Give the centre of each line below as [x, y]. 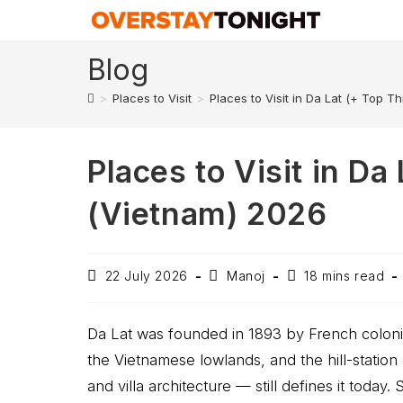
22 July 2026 [146, 276]
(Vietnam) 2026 [207, 214]
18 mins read [345, 276]
